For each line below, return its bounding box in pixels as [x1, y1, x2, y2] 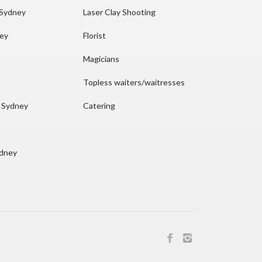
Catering [82, 101, 115, 111]
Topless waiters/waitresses [82, 77, 185, 87]
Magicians [82, 54, 119, 64]
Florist [82, 30, 106, 40]
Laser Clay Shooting [82, 7, 156, 17]
